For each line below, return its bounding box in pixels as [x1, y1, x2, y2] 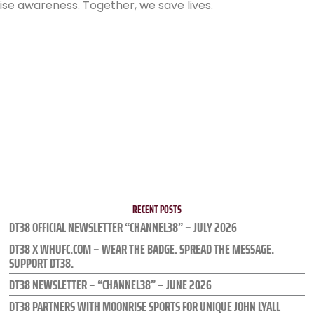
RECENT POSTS [132, 200, 182, 219]
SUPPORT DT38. [9, 252, 74, 275]
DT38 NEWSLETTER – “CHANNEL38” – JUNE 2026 [9, 273, 212, 296]
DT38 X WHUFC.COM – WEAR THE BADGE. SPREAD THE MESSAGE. [9, 238, 275, 261]
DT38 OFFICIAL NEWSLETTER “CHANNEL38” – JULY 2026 [9, 216, 238, 239]
